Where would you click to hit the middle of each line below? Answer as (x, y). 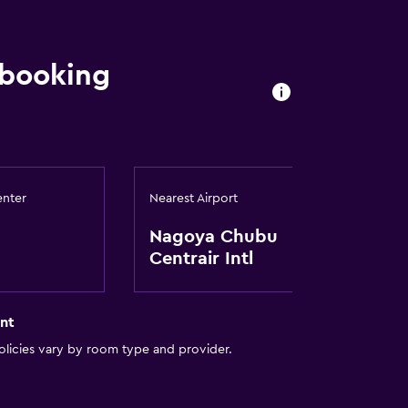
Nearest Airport (193, 199)
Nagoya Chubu (213, 237)
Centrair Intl (201, 259)
